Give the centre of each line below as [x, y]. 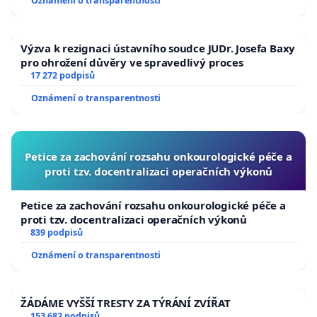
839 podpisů [56, 233]
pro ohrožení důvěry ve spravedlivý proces [132, 63]
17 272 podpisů [62, 76]
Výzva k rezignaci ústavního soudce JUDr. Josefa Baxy [158, 48]
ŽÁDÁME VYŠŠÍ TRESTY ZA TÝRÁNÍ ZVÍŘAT [126, 303]
